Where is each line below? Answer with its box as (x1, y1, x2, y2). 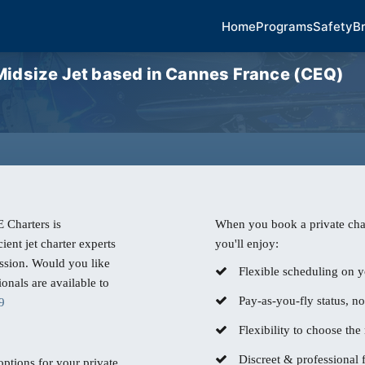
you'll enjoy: (215, 237, 279, 250)
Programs (256, 18, 313, 34)
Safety (313, 18, 353, 34)
